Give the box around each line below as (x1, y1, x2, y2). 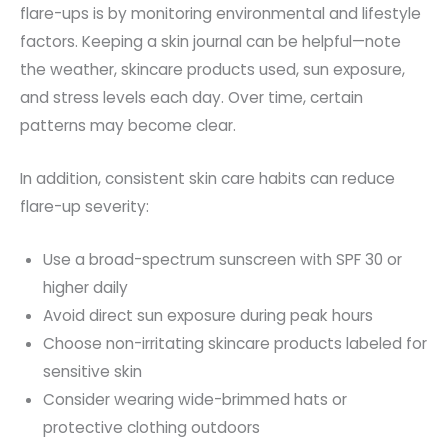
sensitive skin (43, 360, 143, 382)
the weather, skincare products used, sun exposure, (20, 59, 405, 81)
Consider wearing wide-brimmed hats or (43, 388, 348, 410)
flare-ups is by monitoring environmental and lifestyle (20, 3, 421, 25)
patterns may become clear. (20, 115, 236, 137)
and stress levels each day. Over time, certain (20, 87, 363, 109)
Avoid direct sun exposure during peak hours (43, 304, 374, 326)
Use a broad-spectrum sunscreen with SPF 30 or (43, 248, 403, 270)
